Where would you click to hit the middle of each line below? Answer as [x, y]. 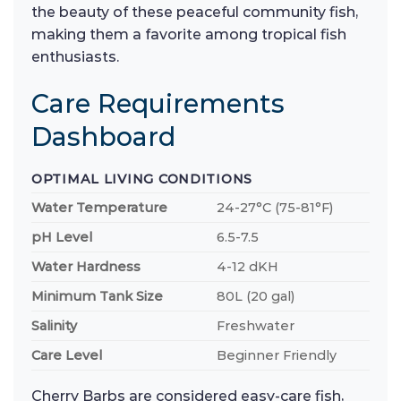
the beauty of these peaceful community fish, [195, 12]
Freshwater [256, 325]
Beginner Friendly [277, 355]
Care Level [67, 355]
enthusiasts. [75, 56]
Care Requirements [158, 103]
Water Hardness [86, 266]
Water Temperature [99, 207]
